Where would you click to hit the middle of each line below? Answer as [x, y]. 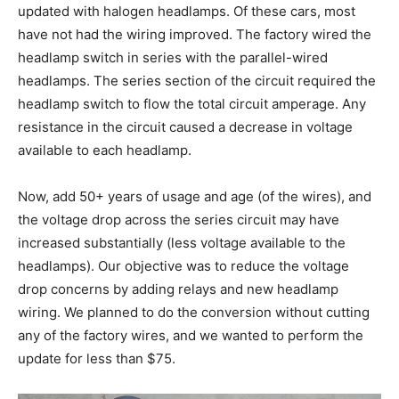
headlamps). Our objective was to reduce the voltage [183, 266]
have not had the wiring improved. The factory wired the [195, 35]
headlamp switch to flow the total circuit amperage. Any [192, 104]
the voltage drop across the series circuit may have [179, 220]
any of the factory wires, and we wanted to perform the [191, 336]
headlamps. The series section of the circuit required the [197, 81]
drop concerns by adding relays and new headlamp [178, 289]
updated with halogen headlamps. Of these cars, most [187, 12]
